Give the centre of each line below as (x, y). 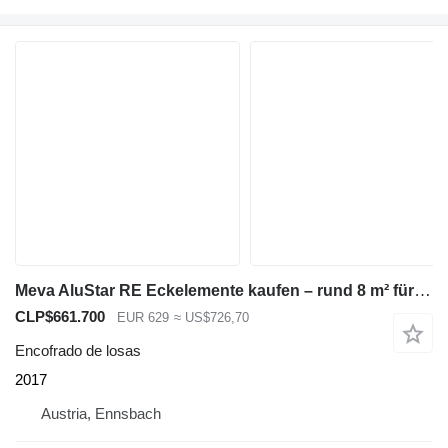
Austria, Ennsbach (101, 414)
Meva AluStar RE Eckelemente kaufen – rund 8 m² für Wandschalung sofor (422, 290)
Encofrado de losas (78, 351)
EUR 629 (143, 317)
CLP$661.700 (60, 316)
